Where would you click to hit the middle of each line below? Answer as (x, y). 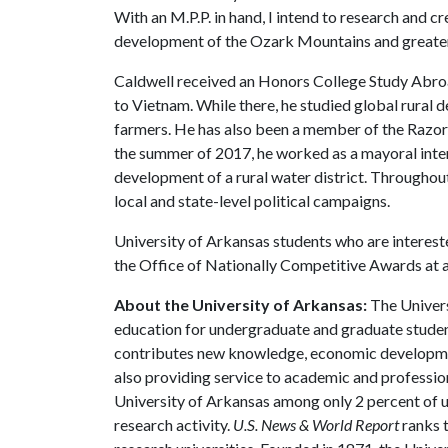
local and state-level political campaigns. (252, 200)
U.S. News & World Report (316, 424)
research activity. (173, 424)
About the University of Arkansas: (240, 304)
